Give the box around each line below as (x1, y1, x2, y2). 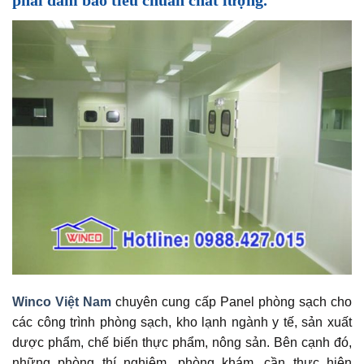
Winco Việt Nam (12, 295, 112, 310)
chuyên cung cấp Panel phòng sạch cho (111, 295, 353, 310)
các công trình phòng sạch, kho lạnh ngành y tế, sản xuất (12, 315, 352, 330)
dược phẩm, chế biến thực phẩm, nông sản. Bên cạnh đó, (12, 336, 352, 350)
